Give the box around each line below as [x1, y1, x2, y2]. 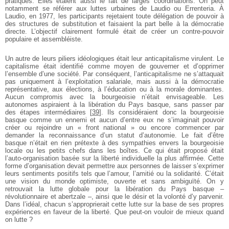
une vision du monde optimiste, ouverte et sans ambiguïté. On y [5, 177, 224, 185]
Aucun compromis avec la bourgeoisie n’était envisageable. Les [5, 93, 224, 101]
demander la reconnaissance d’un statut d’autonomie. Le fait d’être [5, 131, 224, 139]
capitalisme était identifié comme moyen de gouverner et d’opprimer [5, 62, 224, 70]
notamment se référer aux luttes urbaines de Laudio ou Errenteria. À [5, 4, 224, 12]
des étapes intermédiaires [5, 108, 86, 116]
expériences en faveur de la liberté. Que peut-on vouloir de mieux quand [5, 208, 224, 216]
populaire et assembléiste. [5, 35, 83, 43]
